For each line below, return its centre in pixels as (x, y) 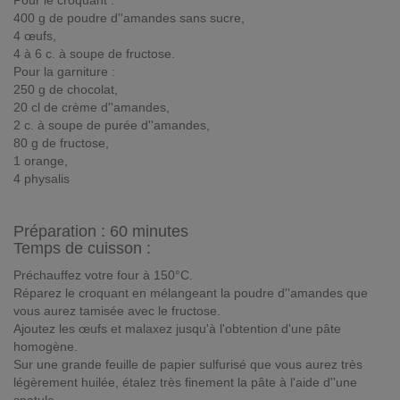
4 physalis (42, 179)
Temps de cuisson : (82, 248)
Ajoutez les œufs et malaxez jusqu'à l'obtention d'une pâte (177, 329)
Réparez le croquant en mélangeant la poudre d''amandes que (191, 293)
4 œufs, (35, 36)
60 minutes (149, 231)
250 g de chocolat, (66, 89)
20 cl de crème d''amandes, (92, 107)
